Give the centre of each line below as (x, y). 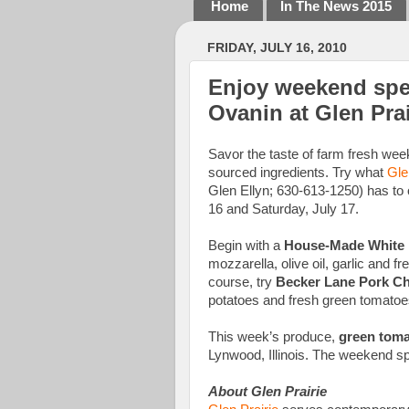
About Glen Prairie (267, 391)
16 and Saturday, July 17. (283, 209)
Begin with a (244, 245)
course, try (242, 282)
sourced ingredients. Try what (298, 172)
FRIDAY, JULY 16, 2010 (277, 47)
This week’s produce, (273, 336)
